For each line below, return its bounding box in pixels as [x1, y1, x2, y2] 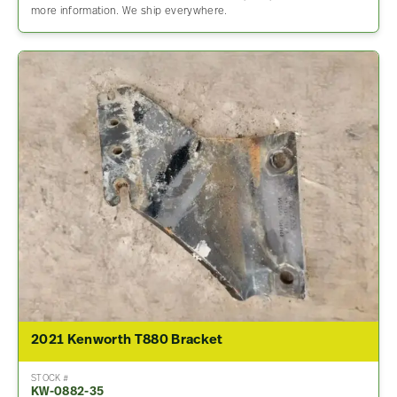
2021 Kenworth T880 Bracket [30, 334, 223, 348]
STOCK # [30, 374, 69, 385]
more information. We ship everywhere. [30, 5, 228, 17]
